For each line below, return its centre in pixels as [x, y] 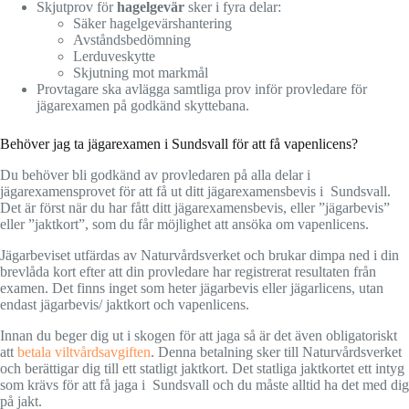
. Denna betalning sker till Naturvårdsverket [276, 352]
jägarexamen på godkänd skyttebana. [143, 105]
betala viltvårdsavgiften [84, 352]
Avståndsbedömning [132, 40]
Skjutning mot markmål [141, 73]
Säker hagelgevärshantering [152, 23]
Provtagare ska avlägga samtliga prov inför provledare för [202, 89]
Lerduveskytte [114, 56]
